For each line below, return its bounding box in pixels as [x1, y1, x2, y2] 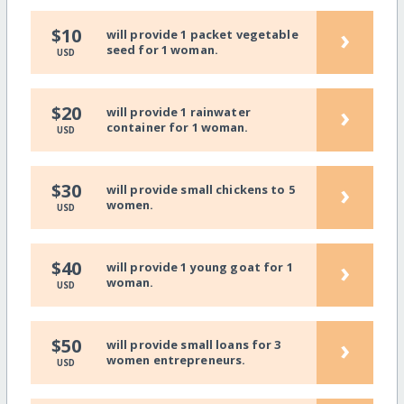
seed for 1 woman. [106, 41, 218, 59]
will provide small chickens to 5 [106, 181, 295, 198]
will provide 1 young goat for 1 [106, 259, 293, 276]
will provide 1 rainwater [106, 104, 251, 121]
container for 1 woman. [106, 119, 249, 136]
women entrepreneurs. [106, 352, 246, 369]
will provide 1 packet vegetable [106, 26, 298, 43]
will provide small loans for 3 [106, 336, 281, 353]
